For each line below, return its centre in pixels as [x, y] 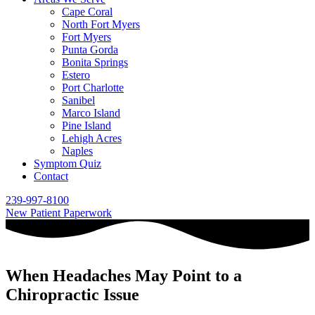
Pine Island [86, 126]
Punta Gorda [90, 50]
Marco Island [91, 113]
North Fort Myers [101, 24]
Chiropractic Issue [72, 295]
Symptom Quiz [67, 163]
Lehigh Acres [92, 138]
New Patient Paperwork [59, 213]
